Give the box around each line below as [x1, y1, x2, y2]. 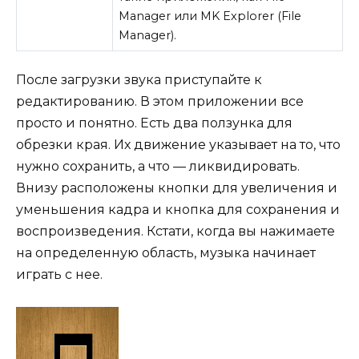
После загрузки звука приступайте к [16, 71, 262, 87]
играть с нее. [16, 266, 103, 282]
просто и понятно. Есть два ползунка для [16, 115, 292, 131]
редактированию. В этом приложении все [16, 93, 304, 109]
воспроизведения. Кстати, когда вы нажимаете [16, 223, 335, 239]
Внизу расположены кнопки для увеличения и [16, 179, 337, 196]
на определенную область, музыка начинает [16, 244, 316, 260]
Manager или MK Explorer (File [119, 9, 302, 24]
